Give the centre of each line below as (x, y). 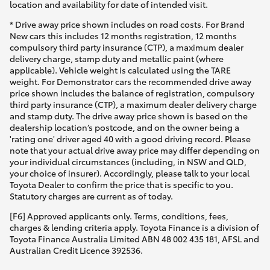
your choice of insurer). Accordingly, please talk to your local (130, 173)
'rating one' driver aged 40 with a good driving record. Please (130, 139)
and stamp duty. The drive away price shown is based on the (129, 116)
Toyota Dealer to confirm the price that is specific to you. (121, 185)
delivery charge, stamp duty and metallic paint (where (117, 59)
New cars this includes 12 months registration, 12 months (123, 36)
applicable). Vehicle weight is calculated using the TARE (120, 70)
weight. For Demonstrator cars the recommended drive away (130, 82)
